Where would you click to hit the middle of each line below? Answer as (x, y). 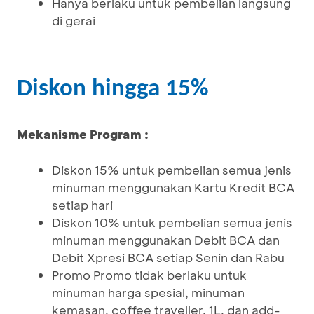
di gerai (74, 20)
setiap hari (82, 205)
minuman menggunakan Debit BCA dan (166, 240)
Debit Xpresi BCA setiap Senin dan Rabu (168, 257)
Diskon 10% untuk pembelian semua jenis (172, 222)
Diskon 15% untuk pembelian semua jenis (172, 170)
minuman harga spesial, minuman (148, 292)
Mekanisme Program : (83, 134)
